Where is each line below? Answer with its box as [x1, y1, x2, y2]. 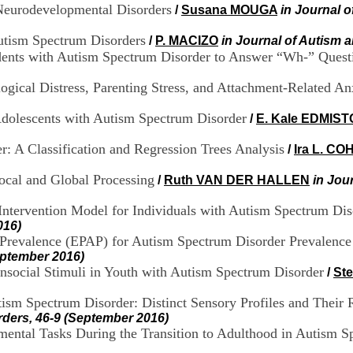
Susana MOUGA [181, 3, 277, 17]
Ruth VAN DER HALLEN [164, 173, 310, 187]
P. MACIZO [155, 34, 218, 47]
